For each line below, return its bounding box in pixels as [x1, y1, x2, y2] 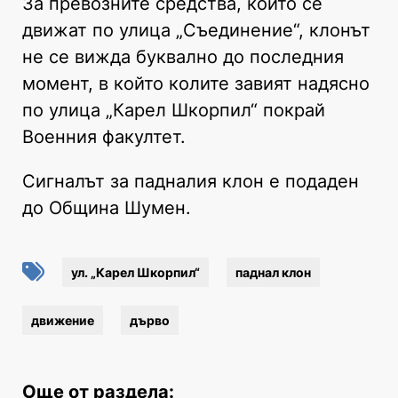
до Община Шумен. [22, 196, 191, 219]
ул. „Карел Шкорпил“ [71, 264, 200, 280]
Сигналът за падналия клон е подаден [22, 170, 359, 192]
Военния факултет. [22, 125, 186, 147]
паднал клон [235, 264, 311, 280]
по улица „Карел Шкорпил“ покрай [22, 99, 325, 121]
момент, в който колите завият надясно [22, 72, 370, 94]
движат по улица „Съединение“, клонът [22, 19, 370, 41]
